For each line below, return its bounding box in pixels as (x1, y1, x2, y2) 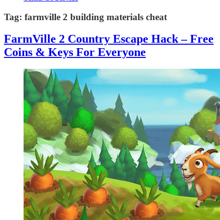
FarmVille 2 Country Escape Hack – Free (4, 32, 214, 45)
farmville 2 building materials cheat (25, 11, 167, 22)
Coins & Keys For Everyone (4, 45, 146, 58)
